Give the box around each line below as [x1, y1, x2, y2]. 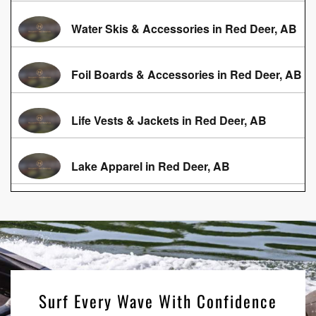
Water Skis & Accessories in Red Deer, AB [71, 20, 297, 37]
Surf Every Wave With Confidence [39, 288, 277, 314]
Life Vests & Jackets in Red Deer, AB [71, 111, 267, 128]
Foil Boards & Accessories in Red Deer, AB [71, 66, 302, 83]
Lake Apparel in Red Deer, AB [71, 157, 230, 174]
